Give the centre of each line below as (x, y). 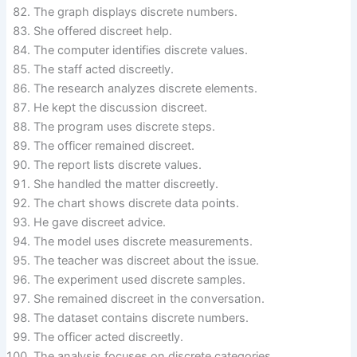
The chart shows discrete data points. (137, 204)
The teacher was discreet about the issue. (147, 261)
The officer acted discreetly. (109, 337)
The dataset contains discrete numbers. (141, 318)
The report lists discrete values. (118, 165)
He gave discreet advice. (100, 223)
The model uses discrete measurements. (143, 242)
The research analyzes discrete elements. (146, 89)
